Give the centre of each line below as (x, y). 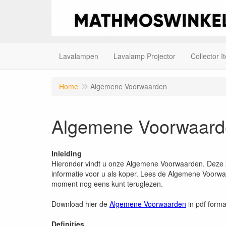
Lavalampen (79, 56)
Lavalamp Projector (145, 56)
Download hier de (80, 204)
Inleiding (67, 154)
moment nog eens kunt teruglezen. (107, 184)
